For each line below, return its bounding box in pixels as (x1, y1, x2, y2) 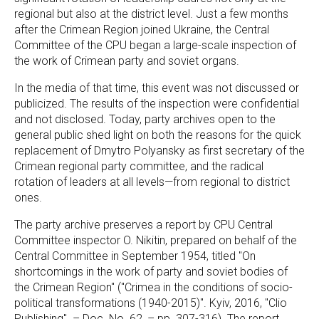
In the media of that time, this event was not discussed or (14, 81, 299, 95)
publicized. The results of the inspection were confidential (14, 97, 299, 110)
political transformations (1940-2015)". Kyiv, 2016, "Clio (14, 296, 287, 310)
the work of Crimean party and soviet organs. (14, 54, 239, 68)
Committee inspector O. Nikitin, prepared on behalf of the (14, 234, 297, 247)
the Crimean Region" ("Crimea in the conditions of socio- (14, 281, 293, 294)
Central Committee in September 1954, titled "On (14, 249, 256, 263)
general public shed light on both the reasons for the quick (14, 128, 301, 142)
